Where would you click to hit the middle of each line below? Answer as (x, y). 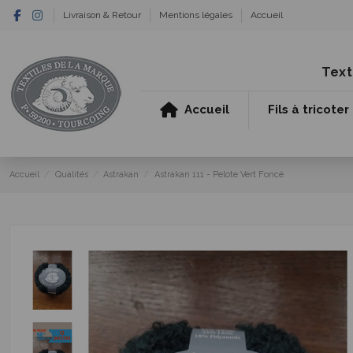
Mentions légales (197, 15)
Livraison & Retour (103, 15)
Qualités (71, 174)
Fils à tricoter (308, 110)
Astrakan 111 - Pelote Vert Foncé (219, 174)
